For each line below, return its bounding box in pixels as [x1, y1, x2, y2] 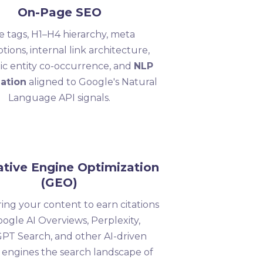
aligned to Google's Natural [26, 76, 157, 87]
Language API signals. [8, 92, 111, 103]
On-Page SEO [17, 5, 102, 19]
